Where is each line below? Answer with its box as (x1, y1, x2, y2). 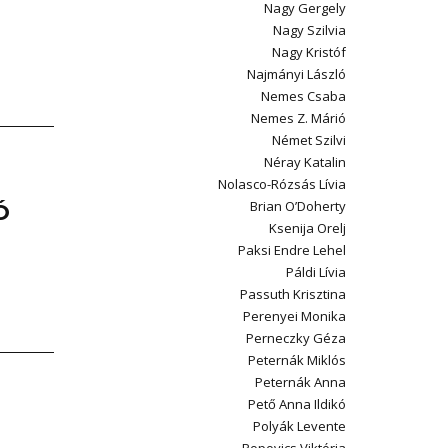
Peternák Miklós (248, 351, 346, 369)
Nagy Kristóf (272, 43, 346, 61)
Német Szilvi (272, 131, 346, 149)
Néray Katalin (264, 153, 346, 171)
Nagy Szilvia (273, 21, 346, 39)
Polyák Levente (253, 417, 346, 435)
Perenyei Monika (243, 307, 346, 325)
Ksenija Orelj (269, 219, 346, 237)
